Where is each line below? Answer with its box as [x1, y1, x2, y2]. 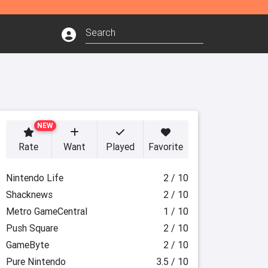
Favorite [148, 141, 184, 153]
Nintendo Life [5, 172, 63, 184]
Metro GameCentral [5, 205, 87, 217]
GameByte [5, 239, 49, 251]
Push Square [5, 222, 58, 234]
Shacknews [5, 188, 53, 200]
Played [105, 141, 135, 153]
